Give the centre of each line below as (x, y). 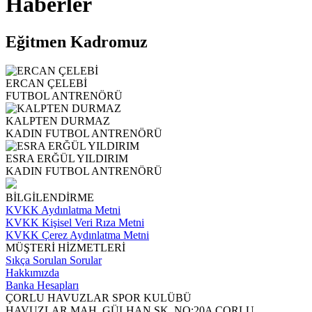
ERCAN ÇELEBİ (46, 84)
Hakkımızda (32, 273)
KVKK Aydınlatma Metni (63, 210)
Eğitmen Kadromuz (77, 41)
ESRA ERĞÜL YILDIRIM (67, 159)
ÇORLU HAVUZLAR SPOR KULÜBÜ (99, 298)
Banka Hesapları (42, 286)
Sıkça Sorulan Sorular (54, 260)
